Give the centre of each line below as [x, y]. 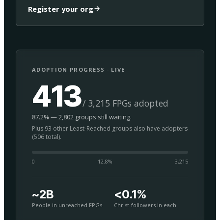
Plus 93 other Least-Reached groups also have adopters [110, 128]
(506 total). [47, 137]
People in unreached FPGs [67, 205]
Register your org [61, 9]
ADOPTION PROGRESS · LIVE [79, 69]
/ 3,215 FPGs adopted [125, 103]
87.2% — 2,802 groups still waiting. [82, 117]
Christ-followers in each [145, 205]
